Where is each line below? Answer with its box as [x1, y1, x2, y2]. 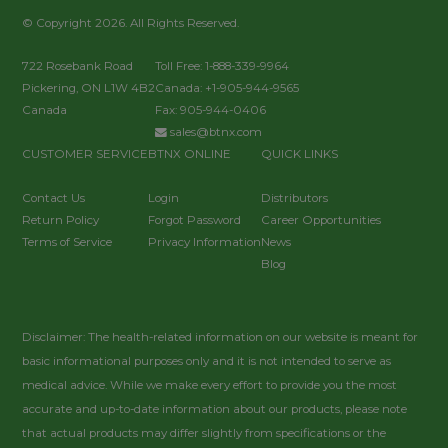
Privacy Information [148, 235, 262, 250]
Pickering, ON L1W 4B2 [22, 81, 156, 96]
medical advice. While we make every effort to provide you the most [22, 378, 398, 393]
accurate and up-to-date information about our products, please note [22, 402, 408, 417]
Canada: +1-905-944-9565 [155, 81, 300, 96]
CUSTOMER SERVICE [22, 147, 149, 162]
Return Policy [22, 213, 100, 228]
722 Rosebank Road [22, 59, 134, 74]
